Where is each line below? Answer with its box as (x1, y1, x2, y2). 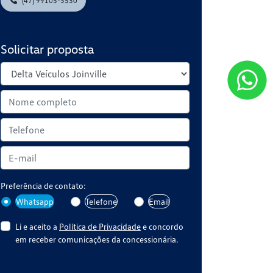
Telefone (85, 196, 117, 207)
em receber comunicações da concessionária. (15, 233, 178, 244)
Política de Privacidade (59, 221, 141, 232)
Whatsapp (16, 196, 54, 207)
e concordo (141, 221, 183, 232)
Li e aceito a (15, 221, 59, 232)
